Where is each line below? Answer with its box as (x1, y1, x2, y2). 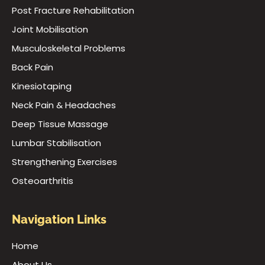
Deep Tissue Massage (12, 118, 108, 131)
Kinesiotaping (12, 80, 72, 93)
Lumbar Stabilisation (12, 137, 101, 150)
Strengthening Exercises (12, 156, 117, 169)
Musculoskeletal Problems (12, 42, 125, 55)
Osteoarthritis (12, 174, 73, 188)
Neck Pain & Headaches (12, 99, 116, 112)
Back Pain (12, 61, 53, 74)
